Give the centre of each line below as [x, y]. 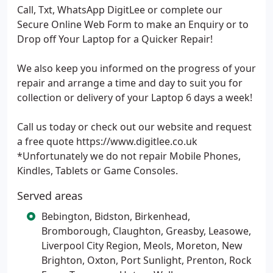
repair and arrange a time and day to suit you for [130, 83]
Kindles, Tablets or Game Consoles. [97, 171]
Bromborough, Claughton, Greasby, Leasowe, [146, 231]
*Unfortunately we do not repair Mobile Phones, [129, 156]
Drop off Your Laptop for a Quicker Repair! [115, 39]
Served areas [50, 196]
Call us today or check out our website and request [134, 127]
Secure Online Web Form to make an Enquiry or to [133, 24]
